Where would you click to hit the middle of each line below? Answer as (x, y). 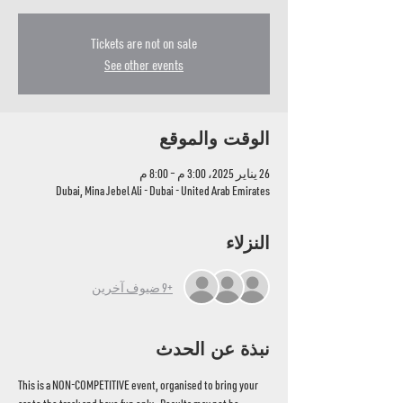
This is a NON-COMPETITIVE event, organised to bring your (139, 385)
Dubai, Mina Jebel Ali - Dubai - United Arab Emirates (163, 190)
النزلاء (248, 243)
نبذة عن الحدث (213, 349)
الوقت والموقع (215, 139)
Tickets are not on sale (144, 43)
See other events (144, 65)
